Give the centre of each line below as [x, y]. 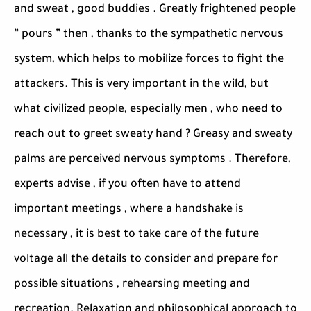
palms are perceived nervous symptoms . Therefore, [152, 160]
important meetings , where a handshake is [129, 210]
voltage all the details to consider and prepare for [146, 260]
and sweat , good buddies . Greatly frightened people [155, 10]
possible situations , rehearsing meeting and [132, 285]
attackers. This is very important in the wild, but [141, 85]
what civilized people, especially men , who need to [148, 110]
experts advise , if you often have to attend [127, 185]
